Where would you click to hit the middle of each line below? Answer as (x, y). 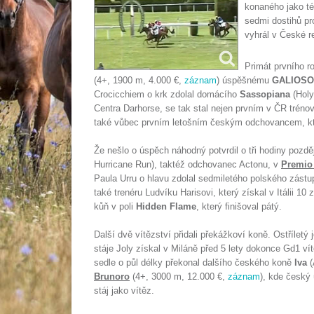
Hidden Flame (166, 206)
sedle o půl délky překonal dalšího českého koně (194, 262)
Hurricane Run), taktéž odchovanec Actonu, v (187, 164)
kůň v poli (115, 206)
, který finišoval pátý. (239, 206)
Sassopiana (265, 94)
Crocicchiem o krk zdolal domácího (167, 94)
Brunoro (112, 277)
